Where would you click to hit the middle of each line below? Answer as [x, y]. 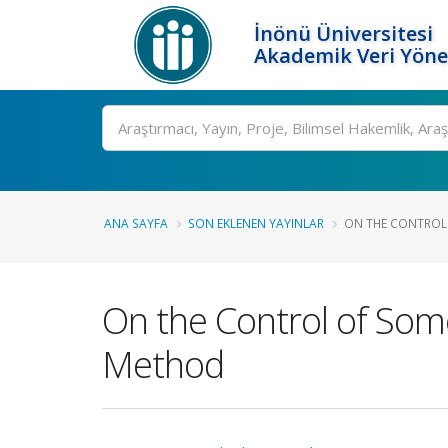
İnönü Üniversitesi [344, 33]
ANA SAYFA [136, 223]
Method [163, 364]
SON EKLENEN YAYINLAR [256, 223]
